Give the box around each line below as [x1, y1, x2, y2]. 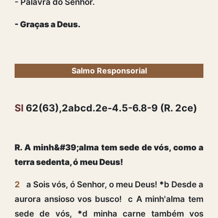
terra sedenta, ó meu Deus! [15, 157, 123, 167]
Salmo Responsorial [71, 65, 147, 75]
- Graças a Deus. [15, 19, 80, 29]
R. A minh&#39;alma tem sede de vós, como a [15, 142, 203, 152]
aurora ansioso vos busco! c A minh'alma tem [15, 194, 203, 204]
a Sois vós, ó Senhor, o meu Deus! [26, 179, 159, 189]
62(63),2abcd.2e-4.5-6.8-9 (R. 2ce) [23, 102, 197, 114]
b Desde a [164, 179, 203, 189]
